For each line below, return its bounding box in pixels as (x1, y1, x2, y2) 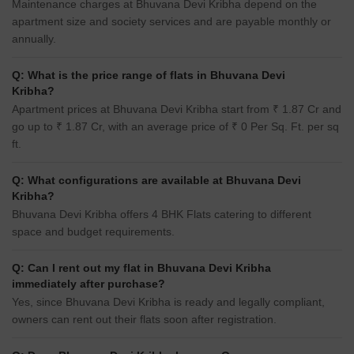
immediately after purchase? (12, 277, 165, 291)
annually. (12, 32, 56, 46)
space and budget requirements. (12, 225, 175, 239)
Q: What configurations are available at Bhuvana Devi (12, 174, 301, 187)
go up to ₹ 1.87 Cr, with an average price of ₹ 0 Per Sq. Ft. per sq (12, 120, 339, 134)
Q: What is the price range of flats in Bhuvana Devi (12, 69, 285, 82)
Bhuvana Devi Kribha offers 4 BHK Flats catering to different (12, 208, 311, 221)
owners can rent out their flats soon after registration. (12, 313, 277, 326)
